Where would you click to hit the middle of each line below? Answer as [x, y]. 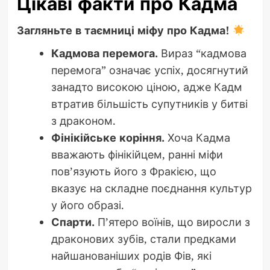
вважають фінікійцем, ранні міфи [137, 155]
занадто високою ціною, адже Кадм [146, 87]
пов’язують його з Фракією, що [133, 171]
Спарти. [73, 222]
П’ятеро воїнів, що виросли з [172, 222]
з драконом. [83, 121]
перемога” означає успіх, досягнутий [149, 70]
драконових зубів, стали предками [143, 239]
